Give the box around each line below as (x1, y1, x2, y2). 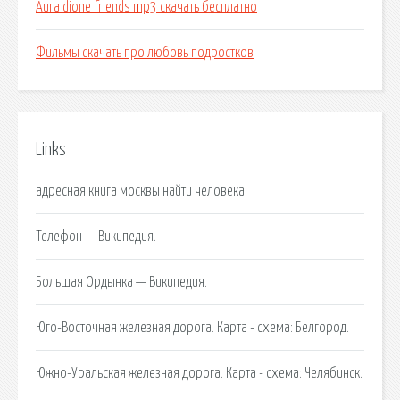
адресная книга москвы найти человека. (36, 183, 247, 198)
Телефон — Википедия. (36, 229, 156, 244)
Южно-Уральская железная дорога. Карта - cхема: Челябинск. (36, 365, 362, 380)
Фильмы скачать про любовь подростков (36, 46, 254, 61)
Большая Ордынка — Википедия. (36, 274, 207, 289)
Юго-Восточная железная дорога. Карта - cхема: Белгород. (36, 320, 349, 335)
